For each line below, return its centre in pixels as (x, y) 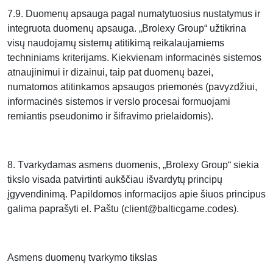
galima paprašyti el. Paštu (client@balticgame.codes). (123, 209)
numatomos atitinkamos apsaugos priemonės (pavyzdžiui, (132, 87)
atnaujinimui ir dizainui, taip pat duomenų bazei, (110, 72)
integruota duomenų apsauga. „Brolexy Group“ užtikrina (127, 28)
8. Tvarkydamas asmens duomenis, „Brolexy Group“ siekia (133, 165)
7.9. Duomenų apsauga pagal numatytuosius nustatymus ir (134, 14)
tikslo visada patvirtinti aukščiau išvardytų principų (115, 179)
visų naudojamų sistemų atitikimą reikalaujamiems (116, 43)
